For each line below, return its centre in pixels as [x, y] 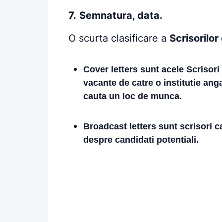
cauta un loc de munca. [133, 96]
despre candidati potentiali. [141, 140]
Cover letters [112, 70]
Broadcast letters [121, 127]
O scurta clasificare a [119, 38]
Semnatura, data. [121, 16]
